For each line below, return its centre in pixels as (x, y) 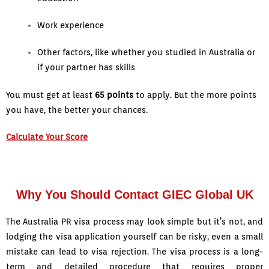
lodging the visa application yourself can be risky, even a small (134, 237)
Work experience (71, 26)
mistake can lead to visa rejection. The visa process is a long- (134, 252)
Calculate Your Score (47, 137)
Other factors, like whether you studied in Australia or (147, 53)
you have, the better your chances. (77, 110)
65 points (114, 95)
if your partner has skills (86, 68)
